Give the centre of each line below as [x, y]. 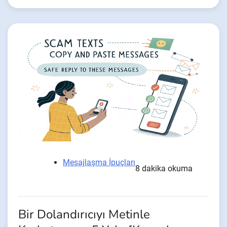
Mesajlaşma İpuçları [99, 162]
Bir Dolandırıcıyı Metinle [84, 214]
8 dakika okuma [164, 168]
